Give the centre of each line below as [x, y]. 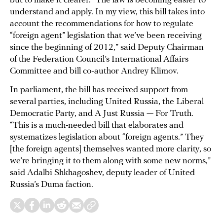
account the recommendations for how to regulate [102, 24]
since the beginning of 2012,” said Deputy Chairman [107, 48]
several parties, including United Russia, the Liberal [107, 102]
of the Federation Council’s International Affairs [99, 60]
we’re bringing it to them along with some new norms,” [110, 161]
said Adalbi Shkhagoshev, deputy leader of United [102, 173]
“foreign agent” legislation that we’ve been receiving [106, 36]
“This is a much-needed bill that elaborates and [97, 126]
